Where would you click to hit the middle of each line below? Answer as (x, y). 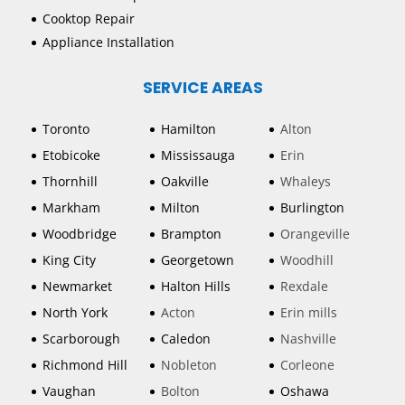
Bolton (181, 391)
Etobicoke (71, 155)
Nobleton (189, 365)
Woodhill (306, 260)
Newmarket (77, 287)
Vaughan (69, 391)
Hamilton (189, 129)
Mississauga (198, 155)
